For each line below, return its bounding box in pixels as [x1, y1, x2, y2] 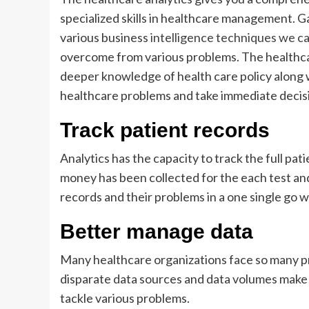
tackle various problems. [60, 290, 190, 306]
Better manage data [60, 220, 253, 243]
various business [60, 30, 150, 45]
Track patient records [60, 119, 270, 141]
